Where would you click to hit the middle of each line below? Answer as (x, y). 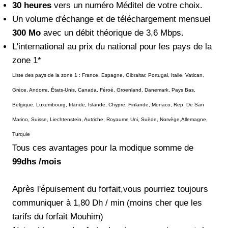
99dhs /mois (37, 161)
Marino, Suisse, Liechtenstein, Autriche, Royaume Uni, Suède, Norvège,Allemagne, (110, 119)
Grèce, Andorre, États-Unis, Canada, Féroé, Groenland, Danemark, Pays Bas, (104, 90)
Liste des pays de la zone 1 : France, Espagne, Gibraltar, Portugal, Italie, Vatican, (108, 75)
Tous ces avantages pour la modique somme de (103, 148)
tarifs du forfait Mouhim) (58, 216)
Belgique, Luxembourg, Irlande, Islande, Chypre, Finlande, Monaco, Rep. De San (108, 104)
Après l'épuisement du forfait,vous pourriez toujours (110, 189)
